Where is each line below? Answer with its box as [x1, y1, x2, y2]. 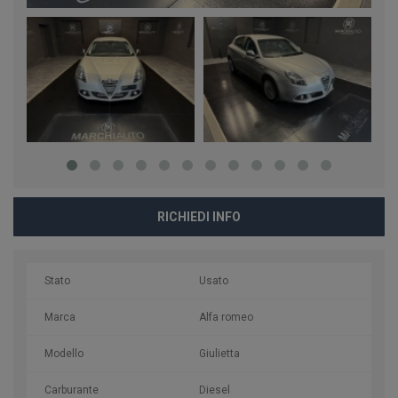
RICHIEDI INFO [157, 210, 241, 224]
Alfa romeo [199, 311, 253, 323]
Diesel [199, 384, 230, 396]
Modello [44, 347, 84, 360]
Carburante [44, 384, 99, 396]
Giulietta [199, 347, 240, 360]
